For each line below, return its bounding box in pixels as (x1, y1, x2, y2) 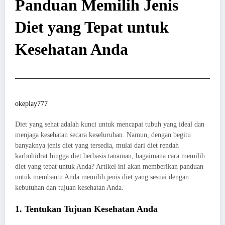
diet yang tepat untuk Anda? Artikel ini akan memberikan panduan (15, 162, 203, 170)
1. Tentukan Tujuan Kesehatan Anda (15, 203, 158, 214)
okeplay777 (15, 100, 48, 108)
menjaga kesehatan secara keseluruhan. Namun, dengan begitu (15, 131, 191, 139)
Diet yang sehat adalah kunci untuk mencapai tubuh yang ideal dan (15, 120, 204, 128)
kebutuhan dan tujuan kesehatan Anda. (15, 183, 124, 191)
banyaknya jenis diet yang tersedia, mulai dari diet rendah (15, 141, 179, 149)
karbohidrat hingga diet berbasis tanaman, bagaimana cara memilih (15, 152, 205, 160)
